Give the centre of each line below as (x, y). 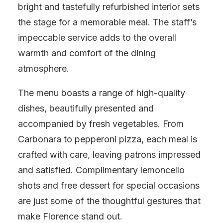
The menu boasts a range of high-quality (102, 93)
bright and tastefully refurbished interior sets (109, 7)
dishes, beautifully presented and (86, 108)
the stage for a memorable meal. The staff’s (107, 22)
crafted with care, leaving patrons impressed (109, 155)
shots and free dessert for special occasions (109, 185)
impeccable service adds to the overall (97, 38)
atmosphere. (44, 68)
